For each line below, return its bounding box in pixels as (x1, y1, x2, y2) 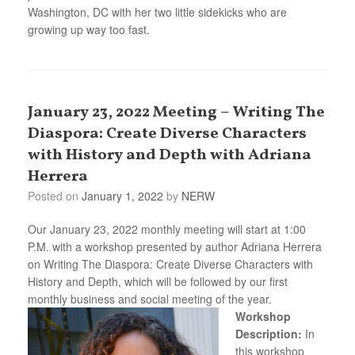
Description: (235, 325, 305, 342)
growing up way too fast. (28, 21, 150, 37)
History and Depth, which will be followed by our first (28, 273, 288, 289)
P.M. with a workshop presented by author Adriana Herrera (28, 238, 322, 254)
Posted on (35, 187, 82, 204)
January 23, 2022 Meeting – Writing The (28, 101, 325, 124)
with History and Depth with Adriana (28, 143, 311, 166)
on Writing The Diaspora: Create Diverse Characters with (28, 255, 313, 272)
